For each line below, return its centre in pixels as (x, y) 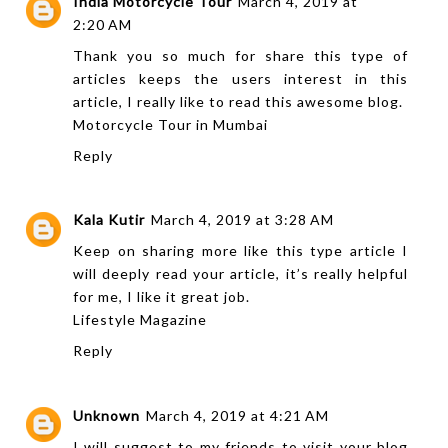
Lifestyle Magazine (140, 320)
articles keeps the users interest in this (241, 78)
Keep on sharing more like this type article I (241, 251)
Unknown (106, 415)
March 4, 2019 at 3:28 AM (242, 220)
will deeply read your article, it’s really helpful (241, 274)
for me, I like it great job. (161, 297)
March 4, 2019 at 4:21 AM (237, 415)
